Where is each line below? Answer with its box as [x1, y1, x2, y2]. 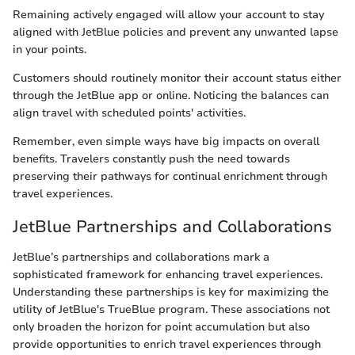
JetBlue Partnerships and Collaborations [13, 216, 332, 239]
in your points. [13, 42, 86, 58]
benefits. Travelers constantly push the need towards [13, 151, 290, 167]
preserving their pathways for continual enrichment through [13, 169, 327, 185]
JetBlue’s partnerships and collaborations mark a [13, 249, 269, 265]
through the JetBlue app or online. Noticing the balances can [13, 88, 329, 104]
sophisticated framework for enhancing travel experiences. [13, 266, 323, 282]
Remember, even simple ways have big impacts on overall [13, 134, 319, 150]
